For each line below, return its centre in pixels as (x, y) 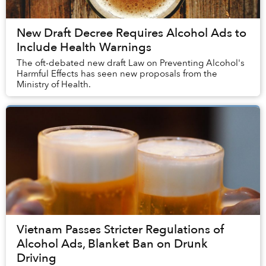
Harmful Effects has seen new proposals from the (117, 74)
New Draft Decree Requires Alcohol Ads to (132, 33)
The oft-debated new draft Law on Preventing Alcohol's (131, 63)
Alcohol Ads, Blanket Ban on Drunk (112, 244)
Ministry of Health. (54, 85)
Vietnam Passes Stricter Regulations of (120, 230)
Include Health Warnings (84, 47)
